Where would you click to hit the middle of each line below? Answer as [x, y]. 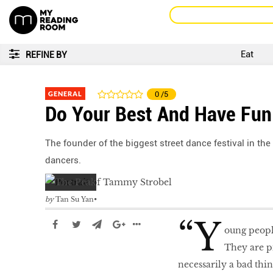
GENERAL [65, 94]
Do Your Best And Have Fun [158, 114]
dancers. [63, 160]
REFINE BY [46, 55]
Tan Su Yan [75, 199]
